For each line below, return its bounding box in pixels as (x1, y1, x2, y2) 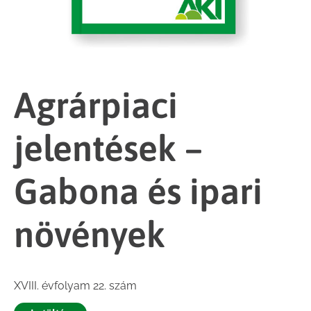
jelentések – (14, 127, 203, 169)
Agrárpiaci (14, 84, 178, 126)
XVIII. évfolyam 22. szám (14, 279, 137, 292)
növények (14, 213, 165, 255)
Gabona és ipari (14, 170, 262, 212)
